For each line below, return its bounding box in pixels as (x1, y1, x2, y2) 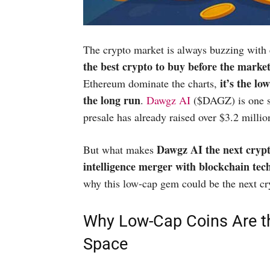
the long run (83, 92, 140, 108)
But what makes (83, 142, 157, 157)
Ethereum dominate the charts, (83, 76, 220, 90)
